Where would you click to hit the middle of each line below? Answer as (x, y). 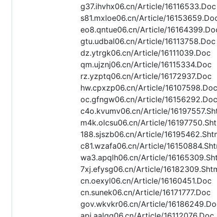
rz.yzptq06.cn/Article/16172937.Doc (146, 76)
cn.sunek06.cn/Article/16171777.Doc (146, 193)
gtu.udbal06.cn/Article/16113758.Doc (148, 41)
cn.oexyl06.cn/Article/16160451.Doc (146, 181)
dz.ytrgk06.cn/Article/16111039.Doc (146, 53)
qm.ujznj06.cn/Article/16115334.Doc (146, 65)
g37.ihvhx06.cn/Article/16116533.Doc (148, 7)
